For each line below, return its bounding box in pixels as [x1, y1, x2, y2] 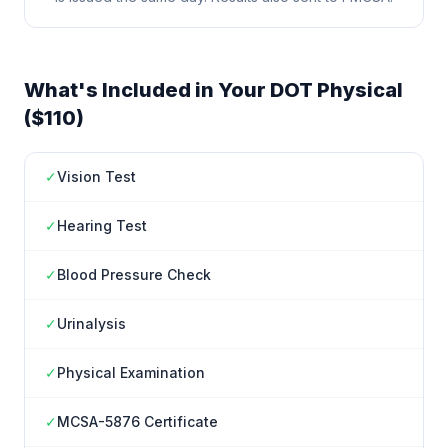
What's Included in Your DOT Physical [24, 78, 403, 102]
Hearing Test [57, 217, 147, 234]
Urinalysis [57, 315, 126, 332]
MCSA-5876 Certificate [57, 413, 218, 430]
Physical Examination [57, 364, 205, 381]
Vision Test [57, 168, 136, 185]
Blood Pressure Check [57, 266, 211, 283]
